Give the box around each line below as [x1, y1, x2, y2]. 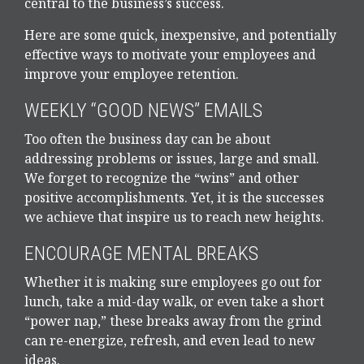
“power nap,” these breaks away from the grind [24, 311, 322, 330]
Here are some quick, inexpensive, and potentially [24, 25, 336, 44]
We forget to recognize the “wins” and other [24, 168, 299, 187]
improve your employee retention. [24, 64, 239, 83]
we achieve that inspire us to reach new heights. [24, 207, 324, 226]
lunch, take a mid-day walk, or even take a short [24, 292, 324, 310]
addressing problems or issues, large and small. [24, 149, 319, 167]
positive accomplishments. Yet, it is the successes [24, 188, 324, 206]
